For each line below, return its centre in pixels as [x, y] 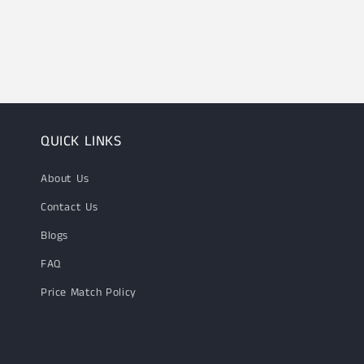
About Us [65, 179]
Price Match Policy [89, 292]
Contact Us [69, 207]
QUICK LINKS [81, 141]
